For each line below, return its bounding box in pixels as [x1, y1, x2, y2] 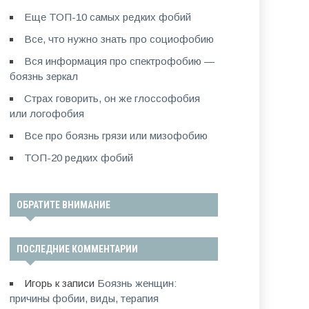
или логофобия [9, 108, 84, 119]
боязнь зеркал [9, 70, 78, 82]
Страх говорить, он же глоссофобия [23, 92, 200, 104]
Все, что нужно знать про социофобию [23, 33, 214, 45]
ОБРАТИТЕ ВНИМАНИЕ [16, 199, 110, 210]
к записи [52, 277, 97, 289]
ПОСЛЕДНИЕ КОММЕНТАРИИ [16, 243, 138, 255]
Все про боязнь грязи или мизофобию [23, 130, 208, 141]
